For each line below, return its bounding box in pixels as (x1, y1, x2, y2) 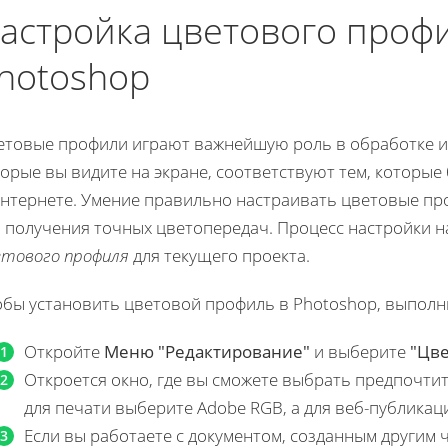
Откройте (24, 340, 104, 364)
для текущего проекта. (129, 244, 310, 268)
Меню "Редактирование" (104, 340, 310, 364)
